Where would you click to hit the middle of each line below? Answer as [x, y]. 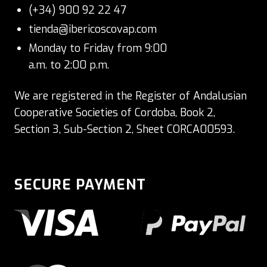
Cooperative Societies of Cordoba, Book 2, [115, 112]
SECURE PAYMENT [80, 184]
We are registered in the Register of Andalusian [131, 96]
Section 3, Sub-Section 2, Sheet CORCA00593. [125, 129]
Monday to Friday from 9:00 [98, 48]
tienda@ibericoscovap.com [93, 29]
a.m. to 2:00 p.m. [69, 65]
